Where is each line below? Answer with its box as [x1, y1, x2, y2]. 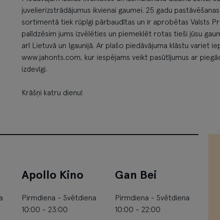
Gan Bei [115, 169, 157, 182]
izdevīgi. [22, 65, 47, 74]
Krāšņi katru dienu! [22, 89, 83, 97]
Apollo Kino [22, 169, 83, 182]
